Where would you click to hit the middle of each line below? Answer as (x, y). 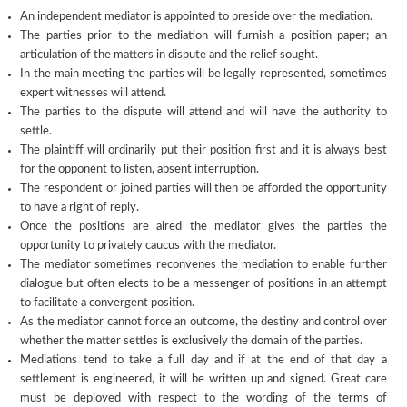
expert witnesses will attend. (94, 93)
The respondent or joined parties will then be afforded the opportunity (203, 188)
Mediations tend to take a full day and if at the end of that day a (203, 360)
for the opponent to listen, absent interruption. (140, 169)
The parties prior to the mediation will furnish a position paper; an (203, 35)
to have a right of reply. (80, 207)
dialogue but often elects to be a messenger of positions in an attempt (203, 283)
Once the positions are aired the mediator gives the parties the (203, 226)
